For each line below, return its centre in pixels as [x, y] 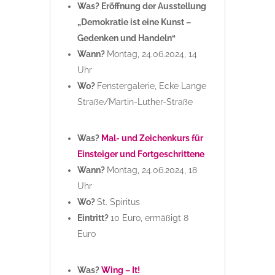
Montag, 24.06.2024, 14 [152, 54]
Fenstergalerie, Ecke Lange [151, 86]
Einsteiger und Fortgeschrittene [141, 154]
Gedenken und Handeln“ [126, 38]
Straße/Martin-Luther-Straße [135, 102]
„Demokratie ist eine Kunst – [134, 22]
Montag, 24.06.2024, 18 [152, 170]
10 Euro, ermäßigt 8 [149, 218]
